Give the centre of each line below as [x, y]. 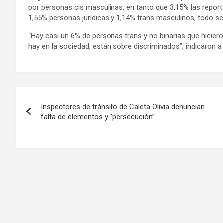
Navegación [57, 96]
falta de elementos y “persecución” [98, 117]
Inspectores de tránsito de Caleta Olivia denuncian [123, 106]
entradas [47, 137]
